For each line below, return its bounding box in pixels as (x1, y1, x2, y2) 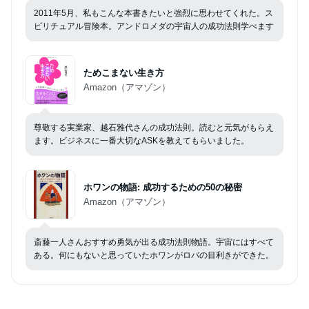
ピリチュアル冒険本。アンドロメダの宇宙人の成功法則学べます (34, 21, 274, 32)
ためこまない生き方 (83, 68, 164, 79)
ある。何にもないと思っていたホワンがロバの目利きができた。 (34, 250, 274, 261)
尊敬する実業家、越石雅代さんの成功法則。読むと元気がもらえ (34, 123, 274, 133)
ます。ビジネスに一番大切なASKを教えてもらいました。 (34, 136, 249, 146)
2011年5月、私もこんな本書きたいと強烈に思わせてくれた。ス (34, 8, 273, 19)
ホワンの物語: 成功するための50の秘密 (83, 182, 242, 193)
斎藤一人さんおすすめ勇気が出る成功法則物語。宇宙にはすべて (34, 237, 274, 248)
